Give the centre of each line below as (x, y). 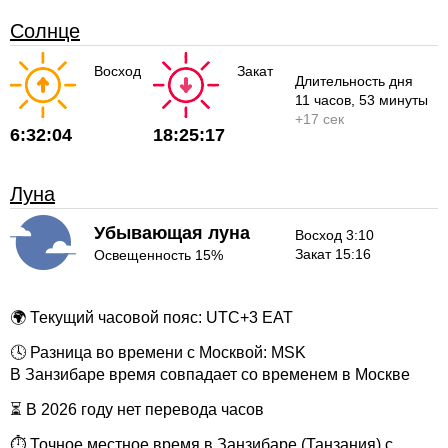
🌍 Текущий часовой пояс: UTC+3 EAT (151, 318)
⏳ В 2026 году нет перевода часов (137, 409)
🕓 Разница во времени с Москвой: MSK (158, 352)
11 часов (323, 99)
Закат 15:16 (333, 254)
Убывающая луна (172, 233)
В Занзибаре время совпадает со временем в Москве (210, 374)
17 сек (324, 118)
